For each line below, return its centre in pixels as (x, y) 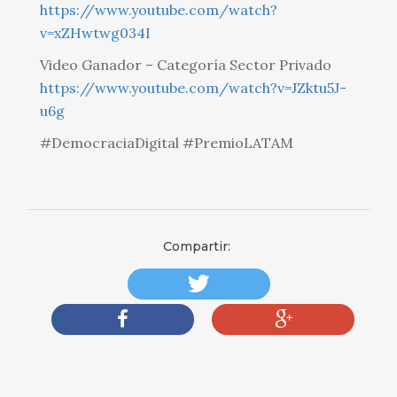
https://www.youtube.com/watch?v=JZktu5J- (193, 88)
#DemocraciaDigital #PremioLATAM (167, 143)
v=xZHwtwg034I (95, 33)
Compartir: (198, 247)
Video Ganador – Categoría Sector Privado (186, 65)
